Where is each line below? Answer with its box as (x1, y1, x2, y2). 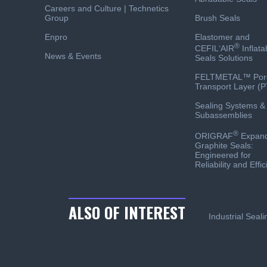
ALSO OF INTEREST (68, 200, 185, 224)
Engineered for (195, 150, 251, 160)
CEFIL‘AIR (195, 43, 234, 53)
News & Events (45, 51, 101, 61)
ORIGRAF (195, 131, 233, 141)
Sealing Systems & (195, 100, 265, 110)
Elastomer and (195, 32, 250, 42)
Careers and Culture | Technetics (45, 3, 169, 13)
